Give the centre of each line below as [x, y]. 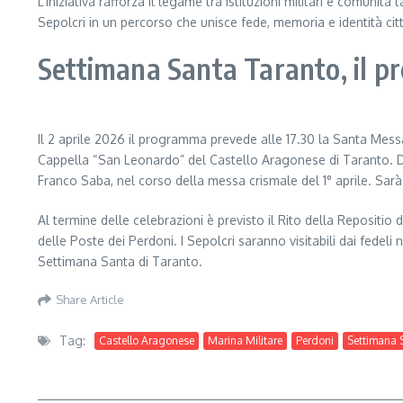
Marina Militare [245, 340]
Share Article [90, 299]
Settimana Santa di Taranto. [120, 262]
